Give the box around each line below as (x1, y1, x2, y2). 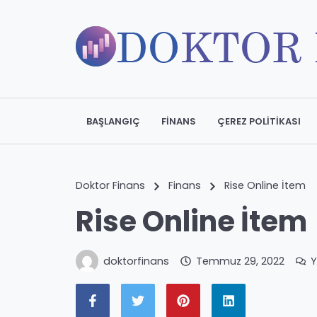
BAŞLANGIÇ (86, 114, 140, 128)
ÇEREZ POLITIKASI (217, 114, 301, 128)
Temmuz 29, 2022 (195, 253, 284, 268)
